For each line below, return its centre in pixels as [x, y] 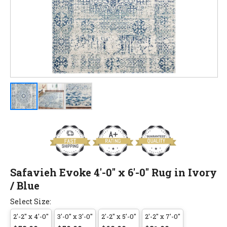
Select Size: [31, 201]
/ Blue [25, 185]
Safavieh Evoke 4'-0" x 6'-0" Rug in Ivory [113, 172]
